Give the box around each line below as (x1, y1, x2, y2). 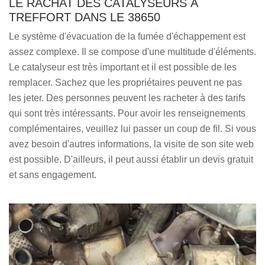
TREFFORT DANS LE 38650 (9, 11, 160, 24)
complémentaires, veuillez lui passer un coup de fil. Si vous (9, 124, 256, 134)
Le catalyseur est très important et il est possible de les (9, 62, 237, 72)
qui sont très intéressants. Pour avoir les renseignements (9, 108, 245, 118)
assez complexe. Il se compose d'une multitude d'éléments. (9, 47, 256, 57)
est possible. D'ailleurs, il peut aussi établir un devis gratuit (9, 154, 253, 164)
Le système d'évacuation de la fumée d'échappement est (9, 31, 245, 41)
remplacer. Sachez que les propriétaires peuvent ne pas (9, 77, 242, 88)
